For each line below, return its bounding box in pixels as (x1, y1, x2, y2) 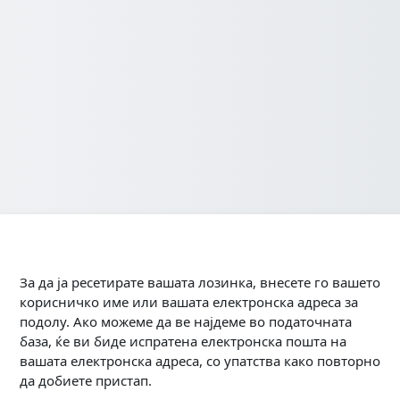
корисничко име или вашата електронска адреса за (20, 293, 358, 311)
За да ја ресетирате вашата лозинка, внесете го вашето (20, 273, 380, 291)
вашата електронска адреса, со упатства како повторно (20, 352, 380, 370)
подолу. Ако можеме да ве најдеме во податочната (20, 312, 352, 330)
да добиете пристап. (20, 371, 152, 389)
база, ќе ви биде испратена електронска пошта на (20, 332, 346, 350)
